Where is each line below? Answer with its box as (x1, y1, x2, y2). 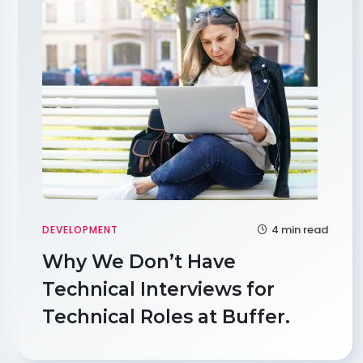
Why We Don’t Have (42, 250, 236, 273)
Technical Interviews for (42, 278, 275, 301)
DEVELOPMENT (42, 223, 118, 237)
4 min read (269, 222, 329, 237)
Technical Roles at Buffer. (42, 305, 295, 328)
